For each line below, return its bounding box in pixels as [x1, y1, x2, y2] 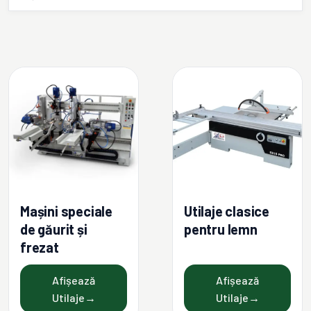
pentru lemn [184, 221, 258, 237]
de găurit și [20, 221, 87, 237]
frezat [20, 239, 59, 255]
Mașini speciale [20, 203, 113, 219]
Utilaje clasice [184, 203, 270, 219]
